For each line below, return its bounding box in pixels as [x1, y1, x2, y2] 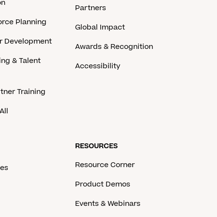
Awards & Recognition [75, 42, 153, 52]
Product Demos [75, 179, 130, 189]
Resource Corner [75, 159, 135, 170]
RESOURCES [75, 140, 118, 151]
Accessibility [75, 61, 120, 71]
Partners [75, 3, 106, 13]
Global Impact [75, 22, 125, 32]
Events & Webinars [75, 198, 140, 209]
